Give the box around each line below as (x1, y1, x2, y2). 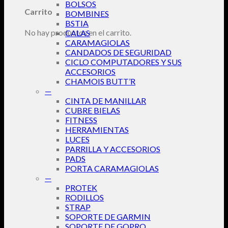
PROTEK (65, 183, 97, 192)
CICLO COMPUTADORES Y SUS (65, 57, 182, 67)
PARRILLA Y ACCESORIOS (65, 144, 160, 154)
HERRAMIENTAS (65, 125, 129, 134)
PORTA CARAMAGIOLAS (65, 163, 159, 173)
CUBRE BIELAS (65, 105, 120, 115)
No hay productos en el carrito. (24, 27, 131, 37)
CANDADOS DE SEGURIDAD (65, 47, 172, 57)
